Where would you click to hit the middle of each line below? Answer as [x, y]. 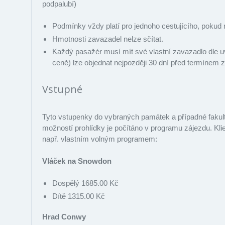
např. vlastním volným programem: [100, 139]
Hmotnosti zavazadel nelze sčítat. [108, 39]
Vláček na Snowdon [77, 161]
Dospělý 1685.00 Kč [85, 183]
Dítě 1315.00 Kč [79, 196]
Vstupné [62, 89]
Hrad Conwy [64, 216]
